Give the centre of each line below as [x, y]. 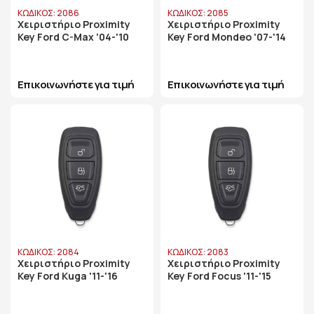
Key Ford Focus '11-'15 [219, 276]
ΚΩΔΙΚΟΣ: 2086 [48, 13]
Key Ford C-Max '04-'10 [73, 37]
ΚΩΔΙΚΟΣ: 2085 [198, 13]
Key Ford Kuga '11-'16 [68, 276]
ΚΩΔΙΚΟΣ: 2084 [48, 252]
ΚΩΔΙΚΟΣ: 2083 [198, 252]
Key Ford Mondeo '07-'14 [227, 37]
